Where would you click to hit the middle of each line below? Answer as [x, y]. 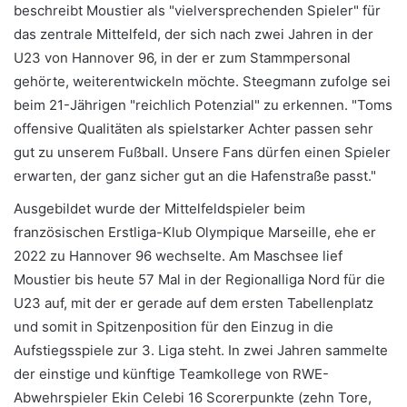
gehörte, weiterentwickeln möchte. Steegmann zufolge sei [202, 82]
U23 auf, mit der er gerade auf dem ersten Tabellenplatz [194, 303]
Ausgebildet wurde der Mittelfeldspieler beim [159, 209]
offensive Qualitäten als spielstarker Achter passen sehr [194, 129]
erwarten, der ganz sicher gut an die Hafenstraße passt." [195, 176]
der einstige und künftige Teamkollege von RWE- [171, 374]
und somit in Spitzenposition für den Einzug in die [174, 327]
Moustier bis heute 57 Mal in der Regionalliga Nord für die [199, 280]
